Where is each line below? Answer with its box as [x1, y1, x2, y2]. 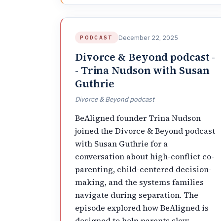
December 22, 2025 [118, 33, 178, 42]
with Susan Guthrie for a [75, 138, 168, 149]
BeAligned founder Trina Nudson [75, 112, 201, 123]
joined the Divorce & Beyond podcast [75, 125, 215, 136]
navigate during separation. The [75, 189, 198, 200]
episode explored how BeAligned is [75, 202, 209, 213]
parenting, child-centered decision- [75, 163, 212, 175]
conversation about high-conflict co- [75, 150, 214, 162]
